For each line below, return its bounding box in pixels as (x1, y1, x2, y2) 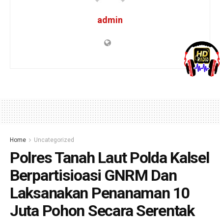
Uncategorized (34, 137, 74, 144)
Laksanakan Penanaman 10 (10, 184, 190, 203)
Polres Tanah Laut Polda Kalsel (10, 148, 209, 167)
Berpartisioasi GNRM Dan (10, 166, 177, 185)
